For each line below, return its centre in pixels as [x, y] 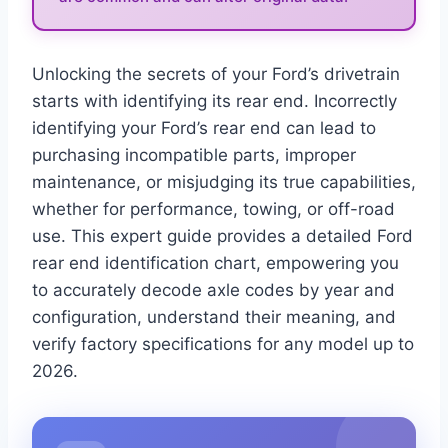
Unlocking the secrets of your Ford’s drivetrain [216, 74]
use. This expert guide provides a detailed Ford [222, 236]
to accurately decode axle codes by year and [213, 290]
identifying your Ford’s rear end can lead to [204, 128]
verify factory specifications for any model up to [223, 344]
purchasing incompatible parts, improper [194, 155]
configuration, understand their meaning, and [214, 317]
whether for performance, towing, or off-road [213, 209]
